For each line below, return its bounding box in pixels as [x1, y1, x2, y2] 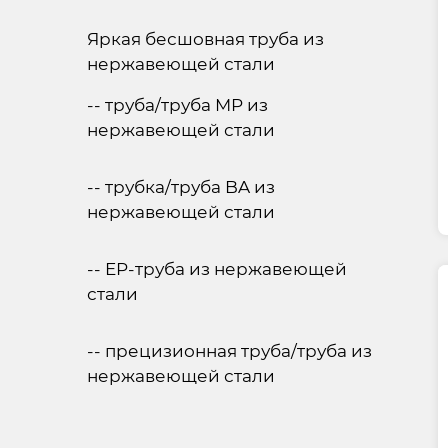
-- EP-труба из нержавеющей [87, 259, 347, 279]
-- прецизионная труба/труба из [87, 341, 372, 361]
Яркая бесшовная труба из [87, 29, 324, 49]
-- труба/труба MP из [87, 95, 268, 115]
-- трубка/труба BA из [87, 177, 275, 197]
